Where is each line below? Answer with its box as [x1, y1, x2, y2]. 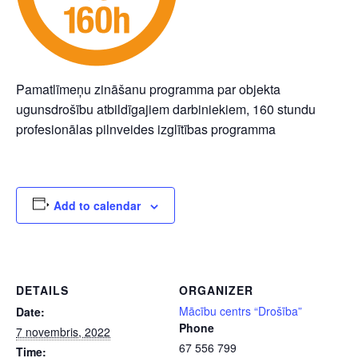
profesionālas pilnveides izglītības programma [16, 120, 276, 138]
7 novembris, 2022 [16, 324, 110, 340]
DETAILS [16, 282, 69, 298]
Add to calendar [53, 197, 141, 213]
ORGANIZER [179, 282, 253, 298]
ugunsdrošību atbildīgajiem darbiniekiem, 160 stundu [16, 100, 316, 118]
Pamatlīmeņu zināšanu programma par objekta [16, 80, 280, 98]
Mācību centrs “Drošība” [179, 303, 302, 319]
